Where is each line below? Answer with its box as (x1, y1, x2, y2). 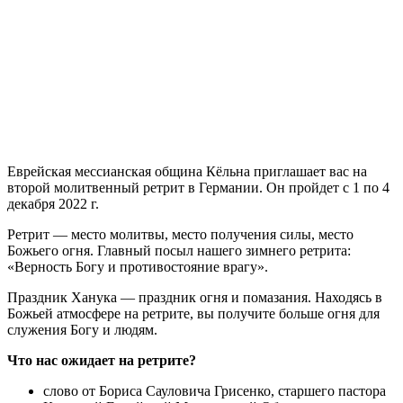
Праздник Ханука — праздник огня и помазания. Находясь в (7, 289, 382, 305)
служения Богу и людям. (7, 321, 157, 337)
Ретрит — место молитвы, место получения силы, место (7, 226, 354, 242)
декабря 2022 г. (7, 195, 99, 211)
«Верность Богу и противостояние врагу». (7, 258, 268, 274)
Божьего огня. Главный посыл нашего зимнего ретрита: (7, 242, 351, 258)
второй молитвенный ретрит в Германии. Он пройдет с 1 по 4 (7, 179, 390, 195)
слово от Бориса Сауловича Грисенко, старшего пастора (43, 382, 386, 399)
